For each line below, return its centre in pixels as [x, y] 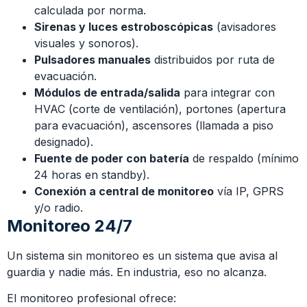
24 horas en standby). [92, 174]
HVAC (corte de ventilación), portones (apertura [160, 109]
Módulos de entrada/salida [107, 92]
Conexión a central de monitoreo [124, 191]
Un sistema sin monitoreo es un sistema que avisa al [142, 255]
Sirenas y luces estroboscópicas [124, 26]
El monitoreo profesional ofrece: [91, 298]
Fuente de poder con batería [112, 158]
